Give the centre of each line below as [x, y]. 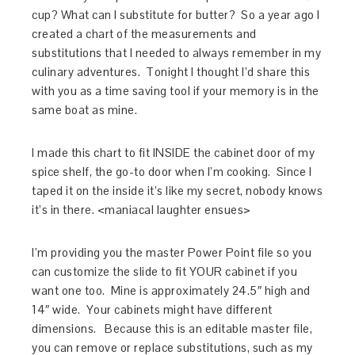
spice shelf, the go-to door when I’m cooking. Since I [172, 172]
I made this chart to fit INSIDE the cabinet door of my [174, 153]
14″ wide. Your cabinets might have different [152, 310]
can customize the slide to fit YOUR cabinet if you [165, 272]
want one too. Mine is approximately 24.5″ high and [171, 291]
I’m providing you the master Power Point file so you [172, 253]
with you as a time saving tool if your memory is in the [176, 91]
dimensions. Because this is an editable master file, [172, 329]
